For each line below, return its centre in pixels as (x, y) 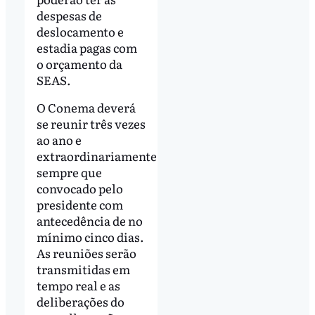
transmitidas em (83, 269)
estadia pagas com (86, 47)
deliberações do (80, 302)
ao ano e (59, 140)
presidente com (79, 205)
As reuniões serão (86, 253)
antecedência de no (89, 221)
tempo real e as (78, 285)
